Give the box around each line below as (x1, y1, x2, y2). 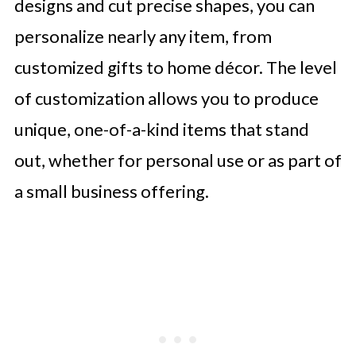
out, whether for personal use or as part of (14, 149, 342, 171)
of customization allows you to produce (14, 87, 319, 109)
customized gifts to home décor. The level (14, 56, 337, 78)
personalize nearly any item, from (14, 25, 272, 47)
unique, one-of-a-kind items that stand (14, 118, 309, 140)
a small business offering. (14, 180, 209, 202)
